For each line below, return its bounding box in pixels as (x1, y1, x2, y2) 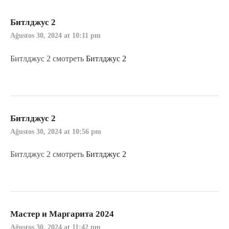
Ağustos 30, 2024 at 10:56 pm (10, 127, 101, 135)
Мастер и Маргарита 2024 (10, 209, 114, 219)
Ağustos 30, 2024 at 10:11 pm (10, 32, 101, 40)
